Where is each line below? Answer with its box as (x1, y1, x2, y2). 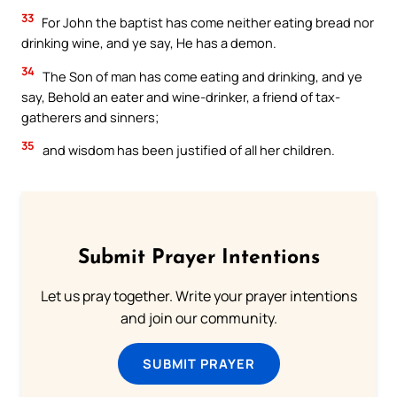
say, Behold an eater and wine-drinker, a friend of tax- (21, 87, 340, 105)
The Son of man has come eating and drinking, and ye (40, 66, 362, 85)
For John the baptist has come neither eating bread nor (39, 13, 374, 32)
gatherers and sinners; (21, 107, 159, 126)
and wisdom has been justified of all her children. (40, 141, 335, 160)
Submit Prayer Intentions (77, 248, 320, 269)
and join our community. (120, 308, 277, 329)
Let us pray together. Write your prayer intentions (40, 286, 357, 307)
